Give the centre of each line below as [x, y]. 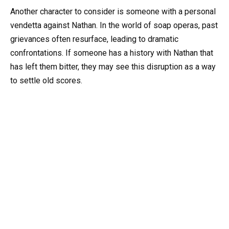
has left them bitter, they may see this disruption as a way [113, 66]
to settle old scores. [46, 80]
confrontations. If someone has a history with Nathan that [112, 53]
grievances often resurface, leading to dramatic [94, 39]
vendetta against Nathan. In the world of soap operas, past [114, 25]
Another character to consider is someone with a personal [113, 11]
